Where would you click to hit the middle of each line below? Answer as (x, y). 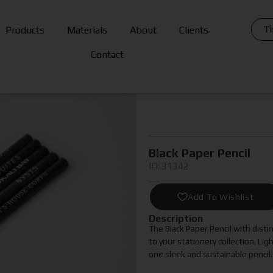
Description (176, 218)
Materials (87, 30)
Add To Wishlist (221, 197)
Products (25, 30)
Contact (107, 55)
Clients (194, 30)
